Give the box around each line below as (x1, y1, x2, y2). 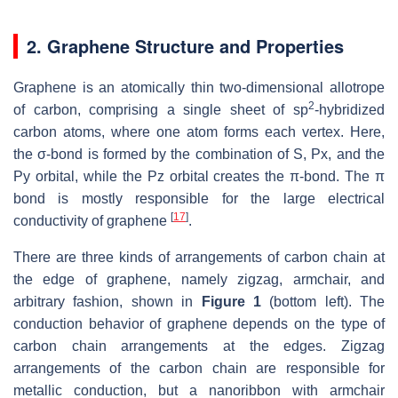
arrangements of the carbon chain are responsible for (13, 360, 385, 376)
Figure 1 (201, 293, 261, 309)
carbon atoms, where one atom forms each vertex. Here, (13, 123, 385, 139)
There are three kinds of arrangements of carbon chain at (13, 249, 385, 265)
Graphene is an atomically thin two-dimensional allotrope (13, 79, 385, 95)
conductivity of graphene (13, 212, 171, 228)
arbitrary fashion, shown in (13, 293, 202, 309)
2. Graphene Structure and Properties (27, 32, 344, 59)
